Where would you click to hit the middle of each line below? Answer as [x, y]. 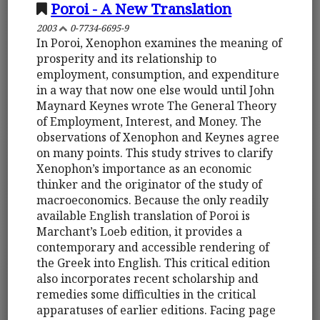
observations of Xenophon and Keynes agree [158, 137]
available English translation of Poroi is [144, 215]
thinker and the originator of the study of [150, 184]
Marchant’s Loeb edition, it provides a [140, 231]
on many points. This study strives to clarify [155, 152]
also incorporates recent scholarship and [148, 278]
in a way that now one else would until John [156, 90]
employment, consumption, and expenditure [158, 74]
